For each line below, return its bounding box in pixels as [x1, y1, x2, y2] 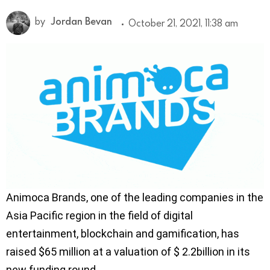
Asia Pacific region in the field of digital [6, 209, 193, 222]
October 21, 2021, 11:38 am [128, 17, 238, 29]
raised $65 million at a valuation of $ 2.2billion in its [6, 245, 250, 258]
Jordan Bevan [51, 15, 112, 27]
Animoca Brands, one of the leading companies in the [6, 190, 263, 204]
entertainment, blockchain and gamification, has [6, 227, 239, 240]
